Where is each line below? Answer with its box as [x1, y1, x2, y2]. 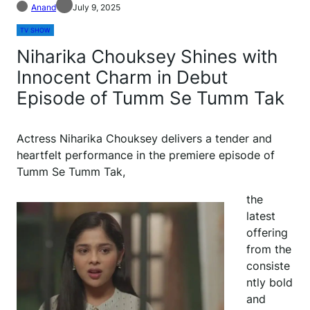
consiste [246, 259, 290, 273]
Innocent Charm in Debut [17, 66, 228, 89]
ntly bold [246, 275, 293, 290]
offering [246, 226, 288, 240]
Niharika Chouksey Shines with [17, 46, 277, 68]
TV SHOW [20, 26, 51, 35]
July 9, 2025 [73, 2, 120, 13]
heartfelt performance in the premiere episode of [17, 148, 275, 163]
